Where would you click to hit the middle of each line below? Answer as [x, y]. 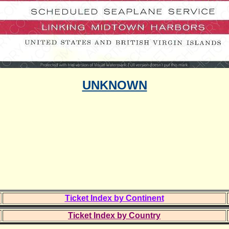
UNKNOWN [114, 85]
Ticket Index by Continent [114, 198]
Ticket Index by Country [114, 215]
